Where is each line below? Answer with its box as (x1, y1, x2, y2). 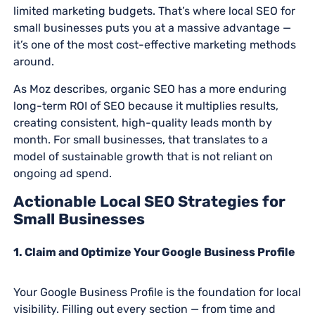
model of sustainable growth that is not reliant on (13, 149, 273, 163)
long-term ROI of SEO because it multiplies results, (13, 98, 278, 112)
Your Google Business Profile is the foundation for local (13, 285, 301, 299)
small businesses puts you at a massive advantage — (13, 20, 291, 34)
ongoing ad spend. (13, 166, 112, 180)
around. (13, 54, 54, 68)
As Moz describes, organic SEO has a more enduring (13, 82, 287, 96)
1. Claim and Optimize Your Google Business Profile (13, 245, 295, 259)
